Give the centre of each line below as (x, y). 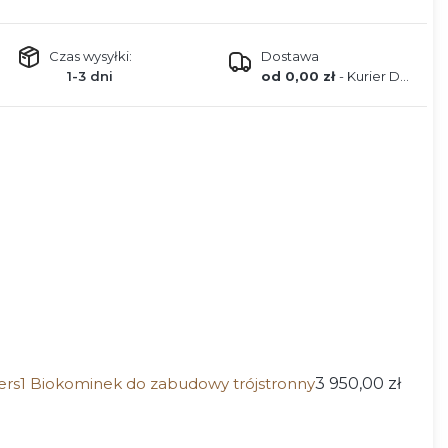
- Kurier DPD (369, 76)
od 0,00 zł (299, 76)
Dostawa (289, 56)
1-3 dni (90, 76)
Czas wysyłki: (90, 56)
